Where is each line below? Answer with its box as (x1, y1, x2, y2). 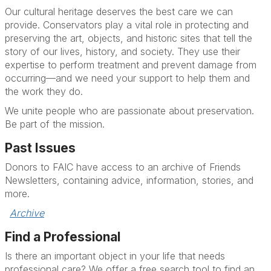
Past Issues (5, 140, 76, 155)
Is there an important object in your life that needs (5, 250, 225, 262)
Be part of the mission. (5, 118, 105, 130)
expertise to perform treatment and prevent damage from (5, 59, 256, 71)
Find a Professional (5, 229, 120, 244)
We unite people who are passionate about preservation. (5, 105, 254, 117)
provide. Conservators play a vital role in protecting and (5, 19, 249, 31)
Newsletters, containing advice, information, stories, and (5, 174, 253, 186)
